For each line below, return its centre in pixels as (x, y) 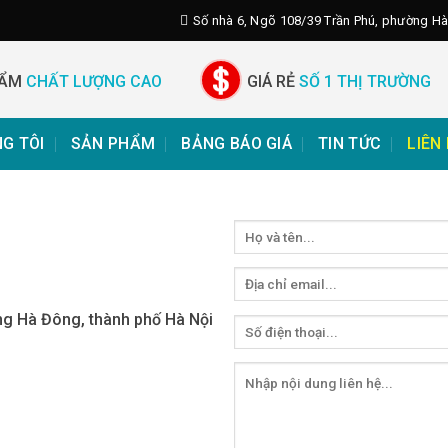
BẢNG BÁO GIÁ (237, 143)
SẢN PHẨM (113, 143)
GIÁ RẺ (270, 82)
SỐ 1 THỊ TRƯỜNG (362, 82)
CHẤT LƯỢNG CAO (91, 82)
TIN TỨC (350, 143)
